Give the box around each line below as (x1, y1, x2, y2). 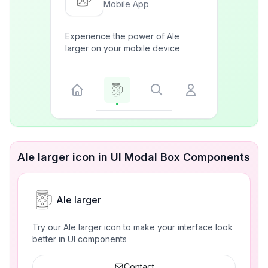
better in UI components (32, 234, 127, 244)
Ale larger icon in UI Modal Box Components (17, 151, 250, 163)
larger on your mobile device (65, 43, 180, 53)
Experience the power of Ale (65, 31, 179, 41)
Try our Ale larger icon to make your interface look (32, 222, 233, 232)
